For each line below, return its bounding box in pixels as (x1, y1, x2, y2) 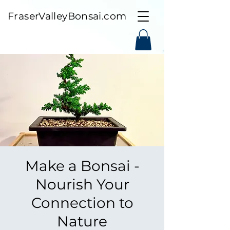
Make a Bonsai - (25, 157, 140, 175)
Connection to (31, 194, 133, 212)
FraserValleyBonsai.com (8, 10, 127, 22)
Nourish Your (35, 175, 129, 193)
